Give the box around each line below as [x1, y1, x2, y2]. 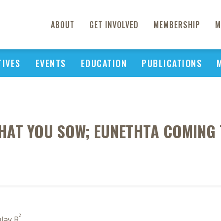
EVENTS [35, 57, 66, 70]
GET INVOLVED [89, 19, 139, 31]
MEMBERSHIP [153, 19, 200, 31]
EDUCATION [80, 57, 127, 70]
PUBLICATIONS [142, 57, 202, 70]
